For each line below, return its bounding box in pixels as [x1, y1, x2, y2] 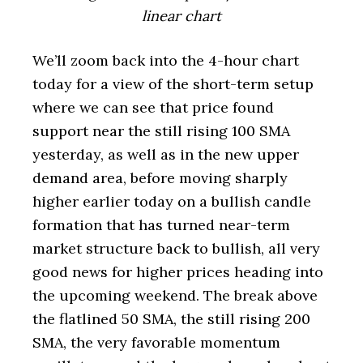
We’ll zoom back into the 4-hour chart [32, 51, 299, 70]
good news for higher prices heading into [32, 263, 323, 281]
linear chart [142, 6, 221, 25]
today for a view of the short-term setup [32, 75, 314, 93]
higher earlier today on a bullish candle [32, 192, 311, 211]
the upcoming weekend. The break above [32, 286, 318, 305]
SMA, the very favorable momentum [32, 333, 280, 352]
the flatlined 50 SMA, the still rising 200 [32, 310, 310, 328]
